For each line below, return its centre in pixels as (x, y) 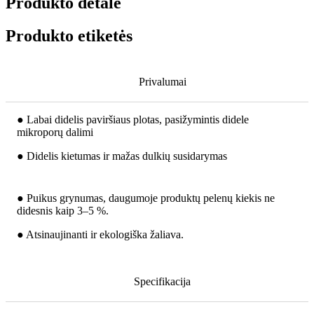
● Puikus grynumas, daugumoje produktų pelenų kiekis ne (146, 198)
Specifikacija (162, 282)
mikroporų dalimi (55, 132)
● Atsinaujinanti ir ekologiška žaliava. (100, 235)
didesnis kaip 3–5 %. (63, 211)
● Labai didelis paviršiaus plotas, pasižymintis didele (133, 120)
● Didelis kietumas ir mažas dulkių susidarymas (122, 156)
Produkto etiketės (69, 36)
